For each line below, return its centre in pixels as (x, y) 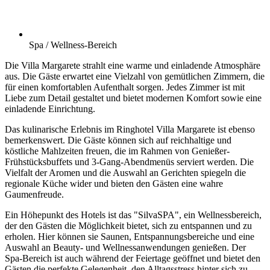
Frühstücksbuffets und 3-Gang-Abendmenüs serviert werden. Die (129, 162)
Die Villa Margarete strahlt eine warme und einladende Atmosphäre (133, 66)
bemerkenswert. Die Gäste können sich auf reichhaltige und (118, 140)
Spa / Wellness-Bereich (73, 45)
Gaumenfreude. (34, 195)
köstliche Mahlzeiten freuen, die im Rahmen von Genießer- (117, 151)
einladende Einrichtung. (50, 109)
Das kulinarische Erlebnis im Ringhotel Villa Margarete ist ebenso (130, 130)
